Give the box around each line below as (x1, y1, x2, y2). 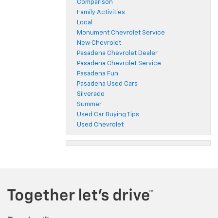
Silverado (77, 91, 105, 98)
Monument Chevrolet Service (77, 30, 165, 36)
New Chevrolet (77, 40, 121, 47)
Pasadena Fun (77, 71, 118, 77)
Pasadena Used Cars (77, 81, 138, 88)
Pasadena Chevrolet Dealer (77, 50, 158, 57)
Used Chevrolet (77, 122, 124, 128)
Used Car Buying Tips (77, 111, 139, 118)
